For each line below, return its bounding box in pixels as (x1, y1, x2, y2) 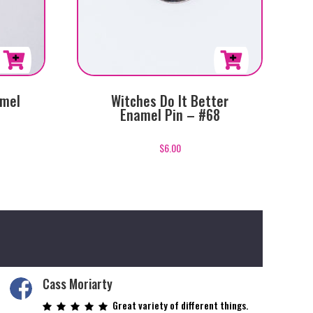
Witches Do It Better (111, 90, 229, 112)
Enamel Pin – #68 (119, 104, 220, 126)
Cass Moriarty (42, 274, 112, 293)
